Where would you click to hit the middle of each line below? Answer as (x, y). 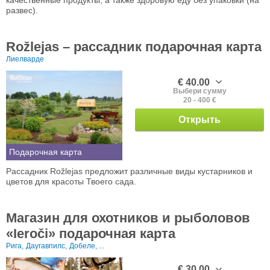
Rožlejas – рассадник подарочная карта (134, 46)
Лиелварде (25, 59)
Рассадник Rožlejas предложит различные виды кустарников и (129, 171)
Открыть (199, 119)
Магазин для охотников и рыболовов (128, 218)
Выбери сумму (199, 91)
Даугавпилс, (46, 246)
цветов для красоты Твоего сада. (71, 181)
